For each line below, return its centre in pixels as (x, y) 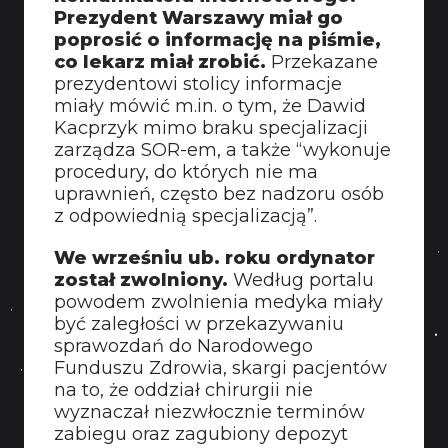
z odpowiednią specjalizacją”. (185, 216)
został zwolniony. (143, 280)
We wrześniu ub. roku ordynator (214, 258)
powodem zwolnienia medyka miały (218, 302)
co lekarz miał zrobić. (162, 62)
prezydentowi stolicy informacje (198, 84)
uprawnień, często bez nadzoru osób (219, 194)
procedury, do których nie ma (186, 172)
